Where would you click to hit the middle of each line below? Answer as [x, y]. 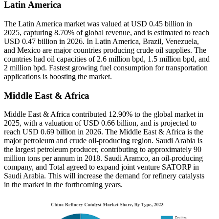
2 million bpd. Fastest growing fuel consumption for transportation [106, 67]
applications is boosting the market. [58, 76]
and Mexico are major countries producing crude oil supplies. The [105, 50]
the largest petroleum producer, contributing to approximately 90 [103, 150]
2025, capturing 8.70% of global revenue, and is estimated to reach [107, 32]
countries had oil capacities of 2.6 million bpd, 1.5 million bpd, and [107, 59]
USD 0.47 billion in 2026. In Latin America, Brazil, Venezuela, [101, 41]
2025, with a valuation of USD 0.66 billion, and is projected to [100, 123]
